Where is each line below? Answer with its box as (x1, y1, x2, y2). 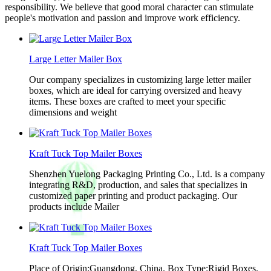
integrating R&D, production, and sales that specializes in (29, 180, 247, 190)
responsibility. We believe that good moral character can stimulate (5, 2, 253, 12)
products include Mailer (29, 201, 119, 212)
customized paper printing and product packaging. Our (29, 191, 237, 201)
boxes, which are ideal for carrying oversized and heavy (29, 85, 242, 96)
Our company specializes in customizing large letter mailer (29, 74, 251, 85)
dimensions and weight (29, 107, 117, 117)
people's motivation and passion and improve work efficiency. (5, 13, 240, 23)
